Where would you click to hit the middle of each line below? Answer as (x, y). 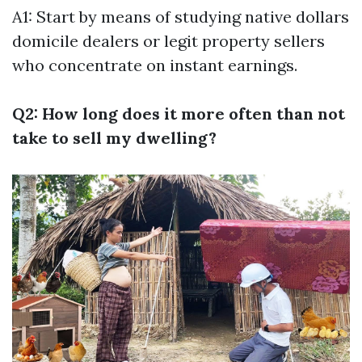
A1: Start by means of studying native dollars (181, 17)
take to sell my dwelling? (114, 138)
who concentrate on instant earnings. (155, 65)
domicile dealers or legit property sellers (168, 41)
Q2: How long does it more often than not (179, 114)
